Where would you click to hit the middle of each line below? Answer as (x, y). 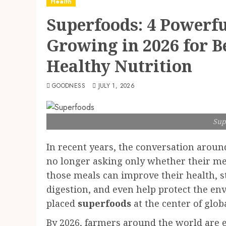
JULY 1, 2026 (116, 86)
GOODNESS (69, 86)
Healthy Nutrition (119, 66)
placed (62, 203)
